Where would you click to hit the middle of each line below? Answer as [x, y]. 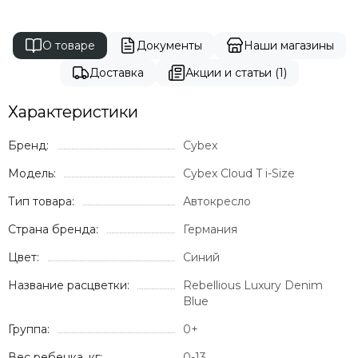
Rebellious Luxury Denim [253, 285]
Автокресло [217, 201]
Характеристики [73, 112]
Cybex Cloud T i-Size [239, 173]
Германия [210, 229]
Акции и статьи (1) [236, 73]
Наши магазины [288, 46]
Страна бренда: [53, 229]
